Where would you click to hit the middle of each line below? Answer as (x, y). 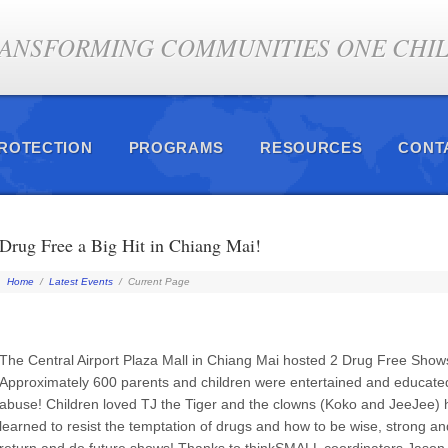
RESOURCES (311, 147)
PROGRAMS (176, 147)
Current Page (159, 281)
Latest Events (81, 281)
